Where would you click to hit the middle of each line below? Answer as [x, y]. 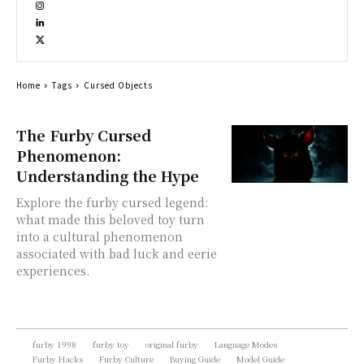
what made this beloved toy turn [110, 219]
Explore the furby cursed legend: [112, 202]
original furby [172, 344]
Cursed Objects [118, 85]
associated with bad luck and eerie [117, 253]
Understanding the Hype [108, 175]
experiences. [53, 271]
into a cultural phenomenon [100, 236]
